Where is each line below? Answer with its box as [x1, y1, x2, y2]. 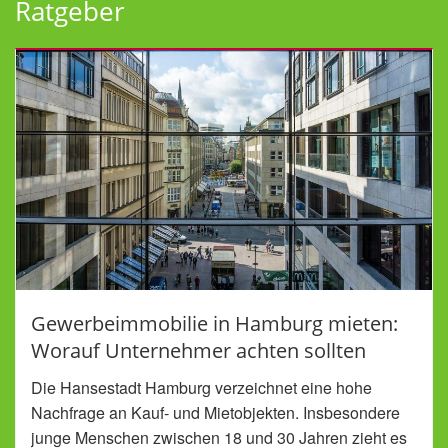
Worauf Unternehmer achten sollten [31, 337, 366, 365]
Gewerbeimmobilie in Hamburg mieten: [31, 310, 398, 338]
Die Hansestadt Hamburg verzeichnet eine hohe [31, 376, 372, 400]
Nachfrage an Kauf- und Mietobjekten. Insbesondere [31, 401, 400, 425]
